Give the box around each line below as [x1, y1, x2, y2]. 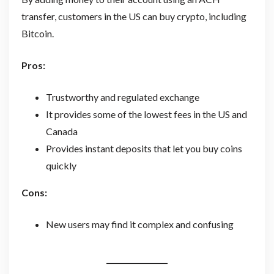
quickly [45, 159, 76, 171]
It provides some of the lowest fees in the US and [45, 108, 247, 120]
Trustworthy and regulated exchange [45, 91, 199, 103]
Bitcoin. [21, 27, 54, 39]
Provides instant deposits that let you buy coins [45, 142, 242, 154]
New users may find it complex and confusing [45, 218, 234, 230]
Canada [45, 125, 78, 137]
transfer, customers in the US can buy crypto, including [21, 10, 246, 22]
